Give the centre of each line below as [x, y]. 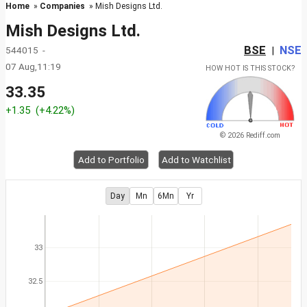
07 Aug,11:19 [33, 66]
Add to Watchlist [196, 160]
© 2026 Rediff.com [250, 136]
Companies [62, 6]
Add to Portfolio [111, 160]
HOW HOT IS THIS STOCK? [250, 68]
